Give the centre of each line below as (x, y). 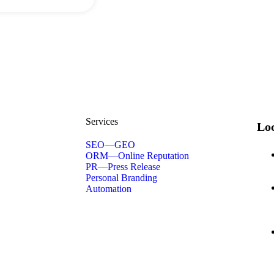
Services (102, 121)
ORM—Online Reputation (137, 156)
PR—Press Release (123, 167)
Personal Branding (121, 178)
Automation (109, 189)
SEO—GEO (110, 145)
